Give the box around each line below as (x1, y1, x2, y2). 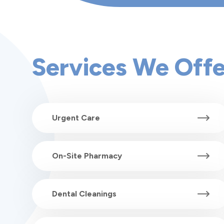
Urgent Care (52, 113, 100, 123)
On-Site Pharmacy (52, 151, 122, 161)
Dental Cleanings (52, 189, 116, 199)
